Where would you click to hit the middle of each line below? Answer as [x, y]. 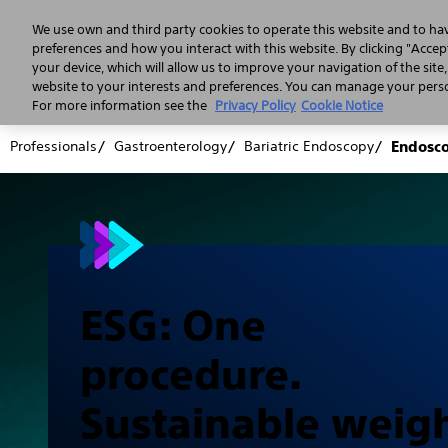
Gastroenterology [170, 146]
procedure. [190, 374]
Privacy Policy [255, 105]
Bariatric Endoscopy [309, 146]
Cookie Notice [342, 105]
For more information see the [121, 105]
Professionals [53, 146]
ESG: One [173, 325]
